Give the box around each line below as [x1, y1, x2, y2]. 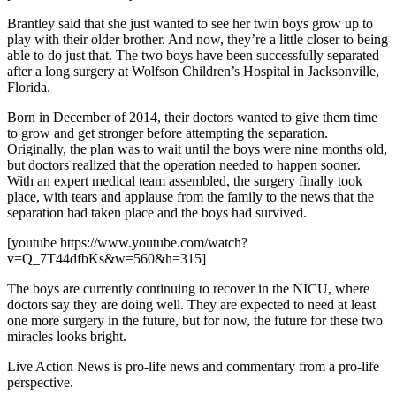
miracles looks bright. [7, 328, 126, 344]
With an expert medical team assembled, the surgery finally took [7, 172, 362, 188]
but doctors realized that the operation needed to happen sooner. [7, 156, 361, 172]
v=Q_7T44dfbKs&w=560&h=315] [7, 250, 206, 266]
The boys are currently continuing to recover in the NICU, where [7, 280, 369, 296]
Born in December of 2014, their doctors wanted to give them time [7, 109, 377, 125]
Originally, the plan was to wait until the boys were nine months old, [7, 141, 387, 156]
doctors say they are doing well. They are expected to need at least [7, 296, 376, 312]
